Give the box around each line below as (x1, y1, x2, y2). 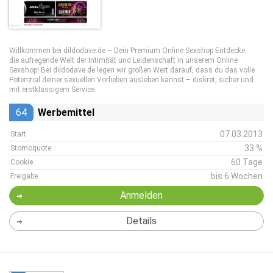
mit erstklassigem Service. (9, 85, 96, 94)
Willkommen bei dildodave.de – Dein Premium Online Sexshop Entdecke (9, 46, 245, 55)
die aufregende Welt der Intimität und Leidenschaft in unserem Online (9, 56, 238, 65)
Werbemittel (38, 107, 94, 118)
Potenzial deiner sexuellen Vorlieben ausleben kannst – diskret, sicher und (9, 76, 253, 84)
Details (126, 215, 157, 227)
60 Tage (231, 157, 263, 167)
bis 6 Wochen (211, 171, 263, 181)
